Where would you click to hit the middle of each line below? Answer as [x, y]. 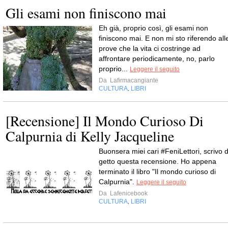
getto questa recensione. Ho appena [158, 161]
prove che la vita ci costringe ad [150, 48]
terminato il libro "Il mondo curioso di [157, 172]
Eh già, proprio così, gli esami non [153, 28]
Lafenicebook [128, 193]
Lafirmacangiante [133, 80]
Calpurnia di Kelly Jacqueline [90, 136]
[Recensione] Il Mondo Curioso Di [105, 121]
